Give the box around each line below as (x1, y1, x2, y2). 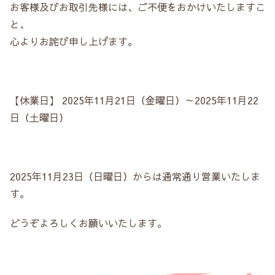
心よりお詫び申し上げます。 (10, 34, 137, 48)
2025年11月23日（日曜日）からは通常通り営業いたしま (10, 169, 260, 183)
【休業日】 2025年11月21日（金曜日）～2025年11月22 (10, 93, 258, 107)
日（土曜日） (10, 110, 69, 124)
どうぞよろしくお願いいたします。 (10, 215, 167, 230)
